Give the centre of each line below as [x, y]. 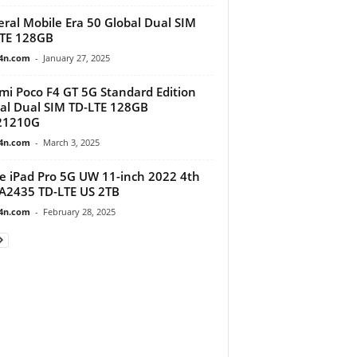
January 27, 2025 [76, 57]
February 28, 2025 [79, 211]
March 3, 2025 [71, 142]
